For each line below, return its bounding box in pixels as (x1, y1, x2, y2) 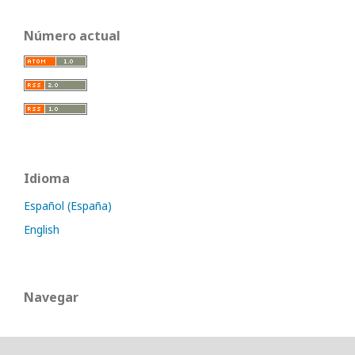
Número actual (24, 27, 120, 45)
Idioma (24, 170, 70, 188)
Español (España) (24, 198, 112, 214)
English (24, 222, 59, 238)
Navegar (24, 288, 78, 307)
